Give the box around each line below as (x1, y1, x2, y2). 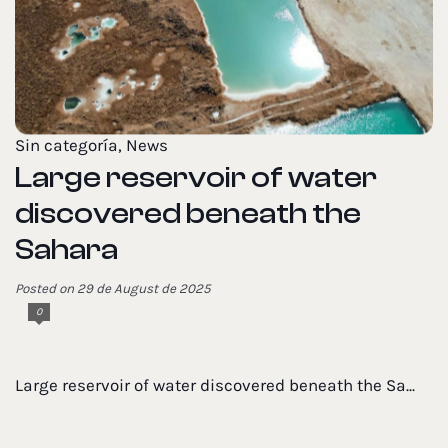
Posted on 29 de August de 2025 (15, 281, 211, 297)
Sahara (15, 232, 118, 268)
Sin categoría (15, 136, 118, 156)
